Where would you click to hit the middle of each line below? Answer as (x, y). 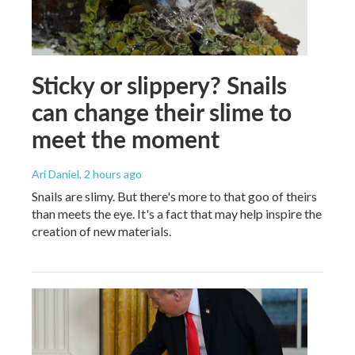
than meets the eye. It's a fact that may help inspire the (177, 213)
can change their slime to (162, 111)
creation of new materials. (101, 231)
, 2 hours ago (111, 174)
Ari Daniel (55, 174)
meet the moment (126, 138)
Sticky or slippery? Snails (159, 84)
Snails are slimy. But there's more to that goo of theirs (174, 196)
